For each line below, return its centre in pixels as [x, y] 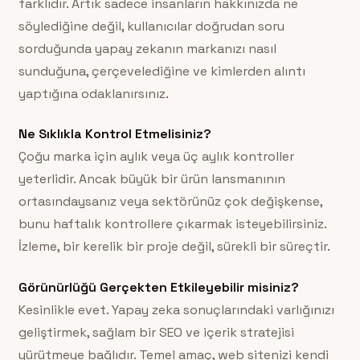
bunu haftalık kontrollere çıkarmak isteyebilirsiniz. [172, 224]
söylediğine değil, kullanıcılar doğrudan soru [151, 26]
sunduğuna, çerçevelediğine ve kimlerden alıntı [162, 71]
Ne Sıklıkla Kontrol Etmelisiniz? [115, 134]
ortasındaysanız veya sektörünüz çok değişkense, [170, 202]
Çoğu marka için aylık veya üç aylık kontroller [156, 157]
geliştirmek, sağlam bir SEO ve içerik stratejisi [156, 332]
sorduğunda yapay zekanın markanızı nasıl [147, 48]
